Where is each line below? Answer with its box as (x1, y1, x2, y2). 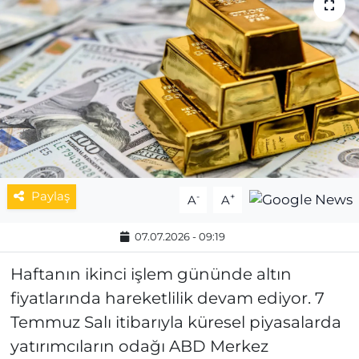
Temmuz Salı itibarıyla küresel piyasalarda (10, 313, 341, 333)
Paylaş (30, 189, 70, 204)
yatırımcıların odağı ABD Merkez (10, 337, 268, 357)
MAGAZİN (42, 21, 116, 37)
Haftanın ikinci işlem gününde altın (10, 264, 292, 284)
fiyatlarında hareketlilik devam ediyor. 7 (10, 288, 325, 309)
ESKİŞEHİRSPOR (42, 62, 164, 78)
